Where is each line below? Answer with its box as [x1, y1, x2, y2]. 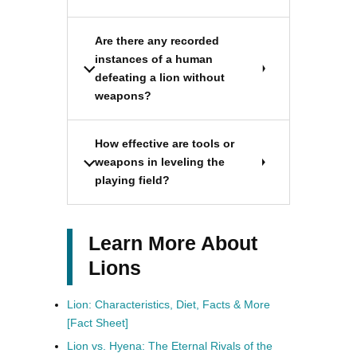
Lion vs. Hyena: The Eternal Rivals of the [67, 339, 273, 353]
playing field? [95, 174, 170, 187]
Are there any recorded [95, 34, 219, 48]
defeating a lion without [95, 71, 225, 84]
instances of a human [95, 53, 213, 66]
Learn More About [88, 232, 257, 255]
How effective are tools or [95, 137, 234, 151]
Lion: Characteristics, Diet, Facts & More [67, 298, 270, 312]
